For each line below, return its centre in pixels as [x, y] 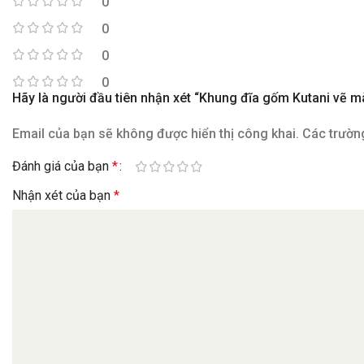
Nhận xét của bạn [63, 196]
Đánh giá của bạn [63, 167]
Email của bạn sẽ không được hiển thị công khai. [156, 134]
